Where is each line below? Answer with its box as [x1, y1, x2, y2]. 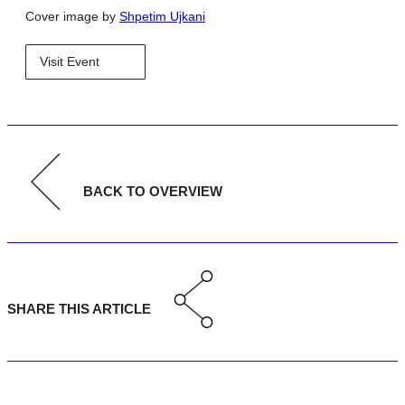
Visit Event [40, 54, 99, 70]
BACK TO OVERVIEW [83, 183, 222, 199]
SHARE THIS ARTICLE [7, 301, 151, 317]
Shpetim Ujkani [119, 9, 205, 24]
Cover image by [25, 9, 119, 24]
